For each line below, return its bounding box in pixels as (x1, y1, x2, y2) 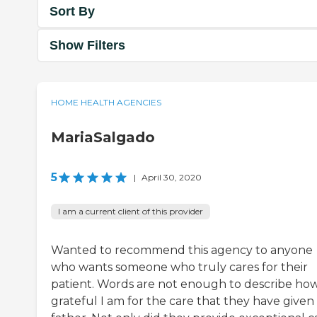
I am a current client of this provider (58, 206, 203, 217)
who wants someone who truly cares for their (51, 260, 308, 275)
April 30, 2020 (142, 172, 202, 183)
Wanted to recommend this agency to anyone (51, 243, 313, 258)
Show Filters (50, 38, 125, 52)
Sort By (50, 4, 95, 18)
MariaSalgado (51, 129, 155, 146)
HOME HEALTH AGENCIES (51, 97, 161, 108)
